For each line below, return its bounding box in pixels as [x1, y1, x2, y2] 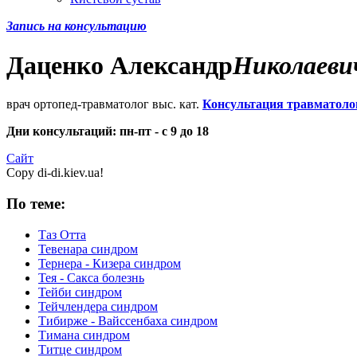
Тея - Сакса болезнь [38, 270, 144, 284]
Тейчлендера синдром [38, 299, 158, 313]
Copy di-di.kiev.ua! [6, 166, 104, 180]
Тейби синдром [38, 284, 122, 299]
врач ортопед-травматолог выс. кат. [6, 97, 202, 112]
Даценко [6, 50, 110, 80]
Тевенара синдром [38, 241, 138, 256]
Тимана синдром [38, 328, 130, 342]
